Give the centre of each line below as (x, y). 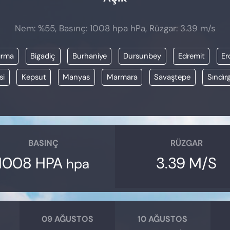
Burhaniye (89, 56)
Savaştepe (172, 77)
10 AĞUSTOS (163, 219)
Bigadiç (43, 56)
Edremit (191, 56)
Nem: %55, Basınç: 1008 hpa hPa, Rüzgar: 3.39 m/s (115, 28)
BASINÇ (44, 143)
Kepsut (34, 77)
